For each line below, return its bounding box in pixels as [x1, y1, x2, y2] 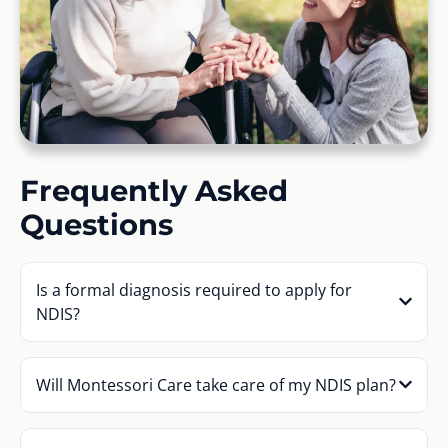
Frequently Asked [20, 172, 288, 208]
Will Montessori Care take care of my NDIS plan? [36, 373, 396, 396]
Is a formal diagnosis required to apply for [36, 278, 352, 301]
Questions [20, 206, 173, 242]
